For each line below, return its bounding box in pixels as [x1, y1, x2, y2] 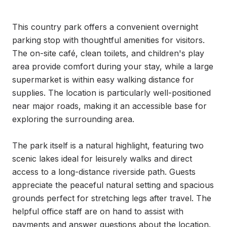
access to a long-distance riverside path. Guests [12, 167, 196, 177]
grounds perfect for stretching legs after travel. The [12, 193, 211, 203]
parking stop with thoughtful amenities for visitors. [12, 35, 205, 45]
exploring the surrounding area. [12, 114, 134, 124]
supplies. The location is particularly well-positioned [12, 88, 211, 98]
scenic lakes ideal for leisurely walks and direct [12, 154, 192, 164]
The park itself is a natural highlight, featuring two [12, 140, 204, 150]
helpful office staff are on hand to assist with [12, 206, 183, 216]
